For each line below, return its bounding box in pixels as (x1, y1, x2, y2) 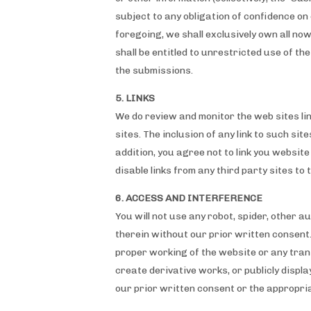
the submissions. (115, 65, 193, 76)
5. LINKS (115, 92, 155, 104)
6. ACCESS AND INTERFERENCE (115, 192, 262, 204)
